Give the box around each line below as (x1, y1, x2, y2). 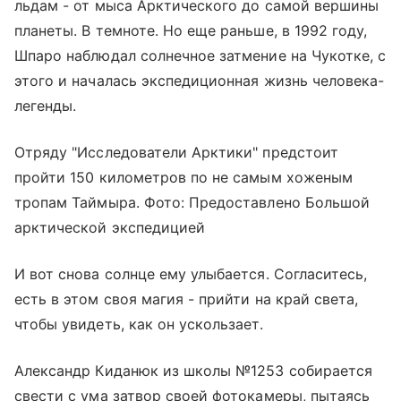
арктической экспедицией (14, 218, 206, 236)
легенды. (14, 96, 77, 115)
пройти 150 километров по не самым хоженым (14, 167, 353, 186)
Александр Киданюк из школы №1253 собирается (14, 361, 373, 380)
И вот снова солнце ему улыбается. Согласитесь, (14, 264, 368, 283)
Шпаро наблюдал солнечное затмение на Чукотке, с (14, 46, 387, 64)
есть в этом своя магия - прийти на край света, (14, 289, 359, 308)
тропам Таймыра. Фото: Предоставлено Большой (14, 192, 371, 211)
